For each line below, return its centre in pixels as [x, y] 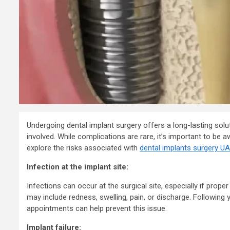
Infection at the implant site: [78, 167]
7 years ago [161, 71]
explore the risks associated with [83, 148]
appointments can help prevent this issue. [97, 209]
